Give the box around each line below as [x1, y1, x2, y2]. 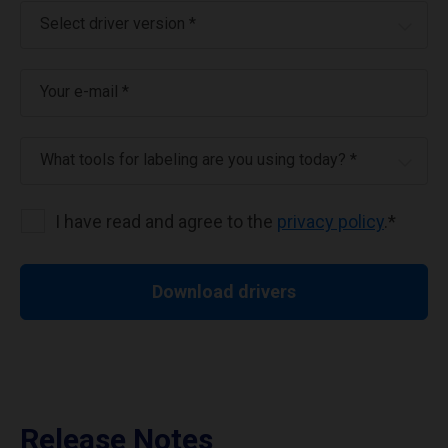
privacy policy [277, 211, 384, 232]
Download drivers [152, 281, 296, 302]
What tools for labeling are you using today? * [40, 150, 357, 169]
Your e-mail [40, 82, 122, 101]
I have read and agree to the [55, 211, 277, 232]
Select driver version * [40, 14, 196, 33]
